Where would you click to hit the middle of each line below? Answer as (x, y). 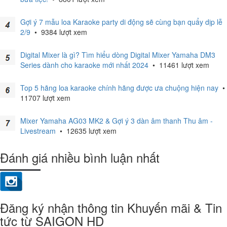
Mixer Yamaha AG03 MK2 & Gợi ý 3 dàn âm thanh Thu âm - (117, 121)
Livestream (38, 131)
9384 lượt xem (63, 32)
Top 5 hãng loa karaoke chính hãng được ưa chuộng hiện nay (119, 88)
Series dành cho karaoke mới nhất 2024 (84, 65)
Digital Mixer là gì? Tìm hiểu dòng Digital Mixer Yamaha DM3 (118, 55)
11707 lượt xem (45, 98)
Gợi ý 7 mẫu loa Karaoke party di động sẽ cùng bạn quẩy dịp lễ (121, 22)
